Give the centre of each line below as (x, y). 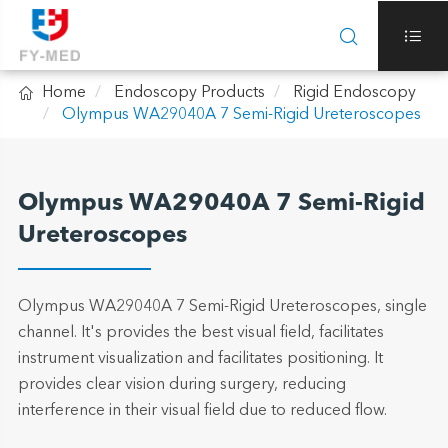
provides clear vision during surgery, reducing (181, 385)
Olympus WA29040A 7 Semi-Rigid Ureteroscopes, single (222, 307)
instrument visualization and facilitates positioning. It (200, 359)
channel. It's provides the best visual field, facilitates (200, 333)
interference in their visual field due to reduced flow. (202, 411)
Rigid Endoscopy (354, 93)
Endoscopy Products (189, 93)
